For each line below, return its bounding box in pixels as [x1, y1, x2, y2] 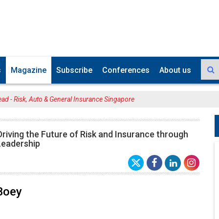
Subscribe [56, 66, 92, 75]
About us [159, 66, 191, 75]
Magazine [11, 66, 46, 75]
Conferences [102, 66, 150, 75]
